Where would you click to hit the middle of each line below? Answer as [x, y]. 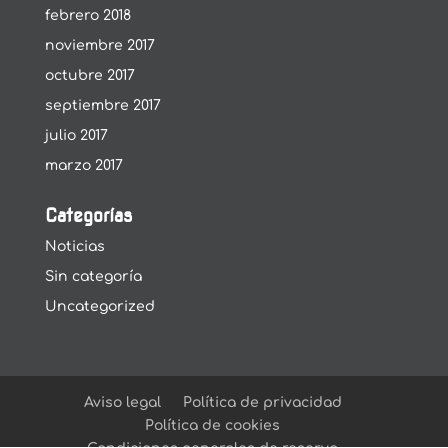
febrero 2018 [87, 15]
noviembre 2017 [99, 45]
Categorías [88, 215]
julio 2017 [76, 135]
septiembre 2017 [102, 105]
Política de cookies [213, 425]
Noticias [74, 246]
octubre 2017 [89, 75]
